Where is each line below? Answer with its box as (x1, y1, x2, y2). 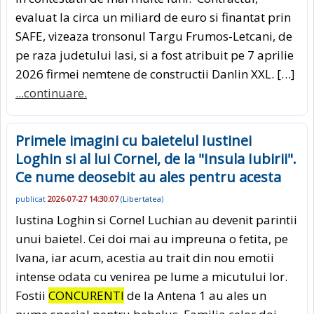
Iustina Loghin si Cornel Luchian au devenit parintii (15, 211, 297, 228)
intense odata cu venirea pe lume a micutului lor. (15, 268, 287, 285)
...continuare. (15, 85, 87, 102)
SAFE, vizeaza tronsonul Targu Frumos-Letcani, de (15, 28, 292, 45)
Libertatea (123, 193, 161, 204)
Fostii (15, 287, 48, 303)
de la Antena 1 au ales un (124, 287, 266, 303)
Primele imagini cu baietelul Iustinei (15, 131, 252, 151)
